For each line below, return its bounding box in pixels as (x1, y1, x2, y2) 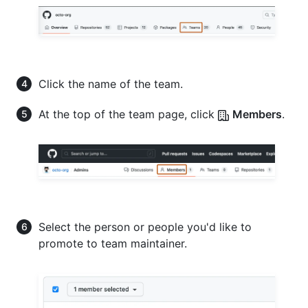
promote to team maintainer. (38, 236, 187, 251)
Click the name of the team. (38, 77, 183, 91)
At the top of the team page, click (38, 107, 218, 122)
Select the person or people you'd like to (38, 220, 252, 234)
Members (232, 107, 282, 122)
